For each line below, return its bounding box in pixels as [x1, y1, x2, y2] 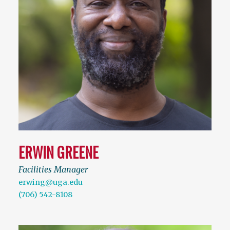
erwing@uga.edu [18, 177, 83, 187]
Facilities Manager [18, 164, 88, 175]
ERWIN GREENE [18, 141, 99, 163]
